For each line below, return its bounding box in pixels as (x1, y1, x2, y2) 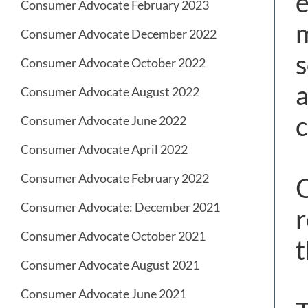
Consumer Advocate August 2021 (21, 257, 199, 273)
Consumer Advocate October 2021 (21, 228, 206, 244)
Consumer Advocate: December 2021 (21, 199, 220, 215)
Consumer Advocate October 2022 (21, 55, 206, 71)
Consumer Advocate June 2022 (21, 113, 186, 129)
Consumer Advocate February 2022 (21, 170, 209, 186)
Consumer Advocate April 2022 (21, 142, 188, 157)
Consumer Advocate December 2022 (21, 26, 217, 42)
